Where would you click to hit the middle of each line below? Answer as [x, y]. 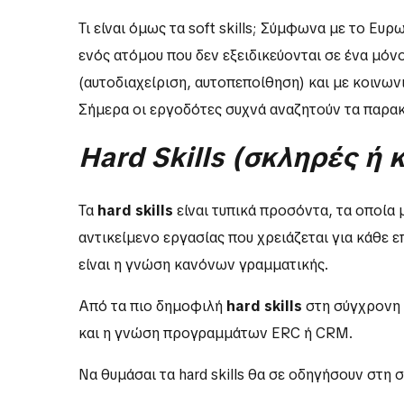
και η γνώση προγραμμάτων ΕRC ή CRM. [216, 334]
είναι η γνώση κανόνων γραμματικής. [203, 265]
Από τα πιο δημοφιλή [152, 307]
